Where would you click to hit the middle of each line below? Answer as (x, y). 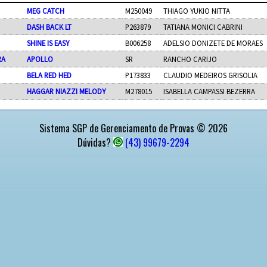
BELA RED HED (49, 75)
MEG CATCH (46, 10)
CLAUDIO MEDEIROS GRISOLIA (211, 75)
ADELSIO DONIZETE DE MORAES (213, 43)
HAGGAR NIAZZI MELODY (66, 91)
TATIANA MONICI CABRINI (203, 27)
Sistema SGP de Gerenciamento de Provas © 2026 (133, 128)
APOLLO (40, 59)
